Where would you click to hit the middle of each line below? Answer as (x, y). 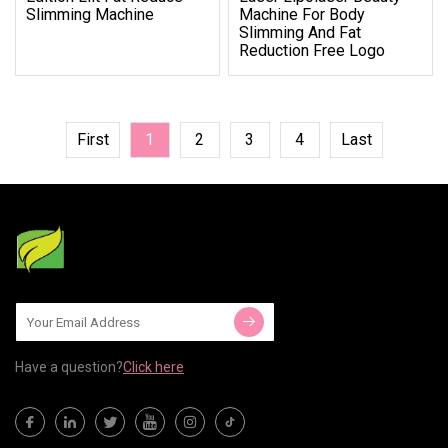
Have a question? (69, 367)
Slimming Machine (90, 14)
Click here (153, 367)
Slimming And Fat (300, 32)
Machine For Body (302, 14)
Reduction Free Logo (312, 50)
